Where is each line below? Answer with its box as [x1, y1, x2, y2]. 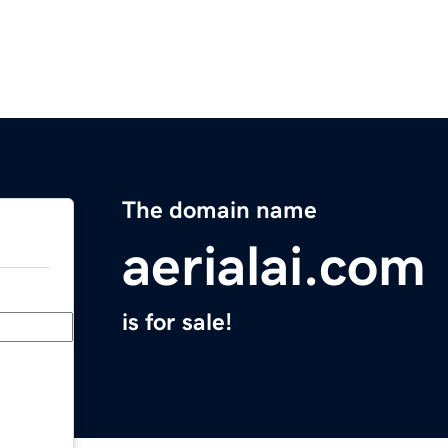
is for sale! [122, 310, 232, 335]
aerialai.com [122, 238, 426, 295]
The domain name [122, 198, 317, 223]
